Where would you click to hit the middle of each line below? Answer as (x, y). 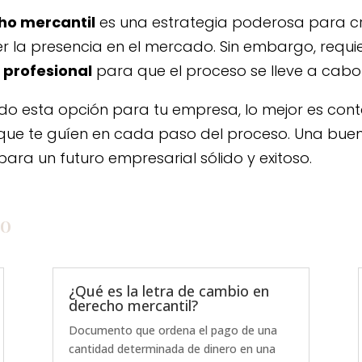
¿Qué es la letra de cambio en (168, 290)
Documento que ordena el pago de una (173, 330)
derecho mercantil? (133, 305)
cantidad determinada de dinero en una (172, 348)
